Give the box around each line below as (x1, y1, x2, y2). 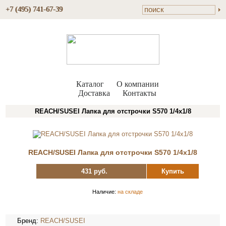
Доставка (78, 89, 110, 97)
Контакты (123, 89, 156, 97)
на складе (117, 189, 143, 195)
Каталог (76, 80, 104, 88)
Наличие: (92, 189, 118, 195)
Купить (161, 167, 184, 175)
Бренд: (17, 217, 41, 224)
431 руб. (81, 167, 108, 175)
